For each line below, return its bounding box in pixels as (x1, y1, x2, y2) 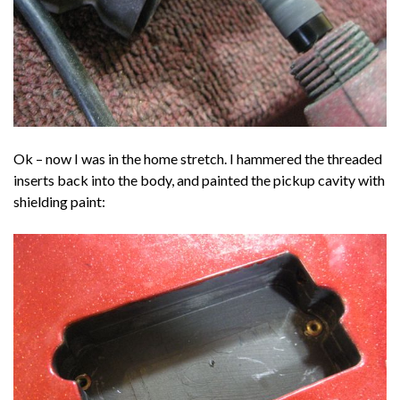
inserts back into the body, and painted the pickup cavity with (13, 171, 385, 188)
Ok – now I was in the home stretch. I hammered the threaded (13, 149, 382, 167)
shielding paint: (13, 192, 105, 210)
